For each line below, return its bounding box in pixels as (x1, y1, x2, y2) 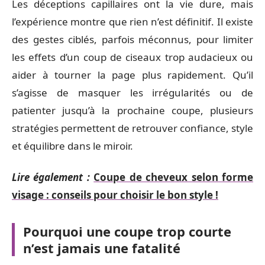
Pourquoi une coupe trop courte (23, 222, 231, 240)
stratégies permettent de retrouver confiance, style (12, 121, 253, 135)
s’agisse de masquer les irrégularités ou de (12, 86, 253, 99)
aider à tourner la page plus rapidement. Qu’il (12, 68, 253, 82)
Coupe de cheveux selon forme (93, 170, 254, 184)
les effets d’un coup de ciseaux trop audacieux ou (12, 50, 253, 64)
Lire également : (12, 170, 90, 184)
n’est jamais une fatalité (23, 238, 180, 257)
